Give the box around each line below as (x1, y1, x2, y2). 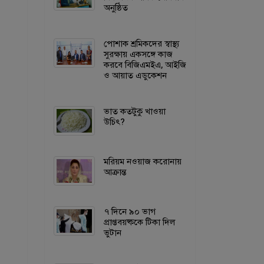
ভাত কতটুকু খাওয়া (104, 105, 166, 118)
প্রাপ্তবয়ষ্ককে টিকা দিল (104, 216, 175, 229)
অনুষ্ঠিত (104, 1, 128, 14)
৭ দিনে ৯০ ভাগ (104, 205, 156, 218)
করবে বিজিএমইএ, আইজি (104, 58, 186, 71)
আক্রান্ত (104, 166, 126, 179)
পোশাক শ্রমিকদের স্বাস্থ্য (104, 37, 179, 50)
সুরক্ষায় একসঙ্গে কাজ (104, 48, 173, 61)
